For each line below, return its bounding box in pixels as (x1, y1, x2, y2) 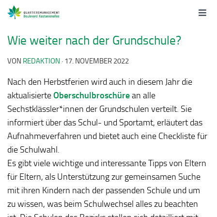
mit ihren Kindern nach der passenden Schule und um (7, 185, 200, 196)
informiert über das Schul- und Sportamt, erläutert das (7, 117, 202, 128)
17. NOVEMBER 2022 (64, 57, 129, 65)
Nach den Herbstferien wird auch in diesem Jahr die (7, 76, 192, 87)
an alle (130, 90, 155, 101)
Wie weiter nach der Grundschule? (7, 33, 181, 47)
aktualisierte (7, 90, 51, 101)
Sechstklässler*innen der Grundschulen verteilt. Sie (7, 103, 192, 114)
